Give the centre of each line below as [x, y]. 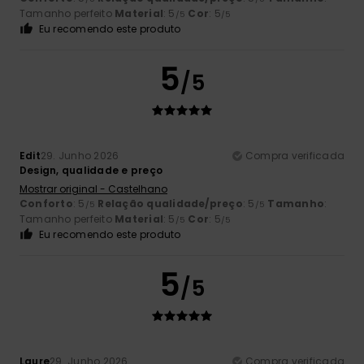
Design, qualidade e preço [91, 171]
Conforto [46, 204]
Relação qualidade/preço [170, 204]
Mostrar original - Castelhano [93, 189]
